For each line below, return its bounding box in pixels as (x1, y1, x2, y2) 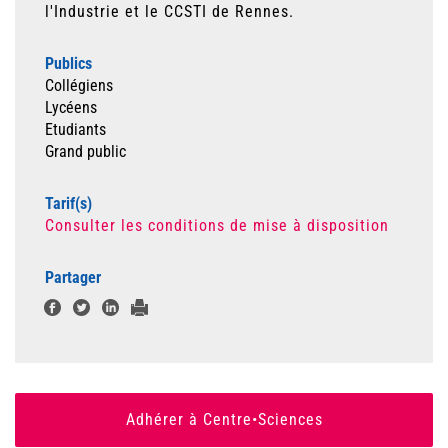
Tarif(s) (45, 194, 92, 213)
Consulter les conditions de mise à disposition (45, 216, 389, 235)
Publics (45, 54, 92, 73)
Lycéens (45, 98, 97, 117)
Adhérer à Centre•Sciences (125, 410, 323, 429)
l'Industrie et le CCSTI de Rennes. (45, 2, 294, 21)
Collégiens (45, 76, 113, 95)
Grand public (45, 142, 126, 161)
